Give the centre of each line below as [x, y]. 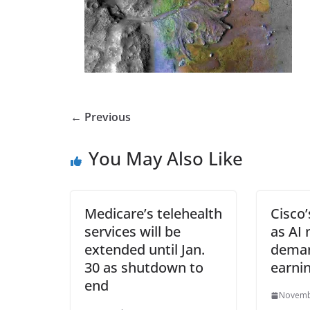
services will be [133, 231]
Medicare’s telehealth [153, 213]
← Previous [101, 117]
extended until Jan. [145, 249]
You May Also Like [166, 158]
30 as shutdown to [144, 267]
